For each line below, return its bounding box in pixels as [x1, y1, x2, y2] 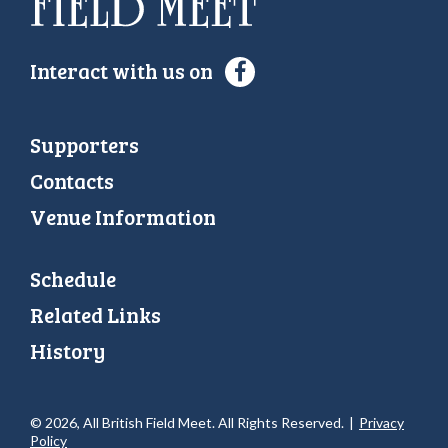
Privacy [359, 414, 404, 432]
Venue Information [30, 202, 216, 232]
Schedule [30, 263, 116, 293]
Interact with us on [30, 55, 217, 85]
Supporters [30, 130, 139, 160]
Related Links [30, 299, 161, 329]
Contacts [30, 166, 114, 196]
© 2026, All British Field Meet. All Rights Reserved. [30, 414, 347, 432]
